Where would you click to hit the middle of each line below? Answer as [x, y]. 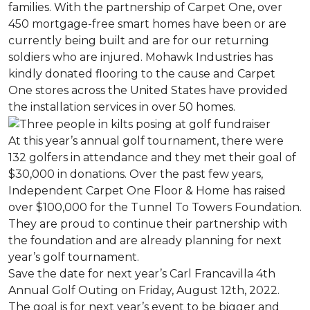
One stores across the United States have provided [148, 90]
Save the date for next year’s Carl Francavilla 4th [142, 273]
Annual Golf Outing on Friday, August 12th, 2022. [144, 290]
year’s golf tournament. [74, 257]
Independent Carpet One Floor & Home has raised [147, 190]
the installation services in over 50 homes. [122, 107]
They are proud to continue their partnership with [148, 224]
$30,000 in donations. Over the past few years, [136, 174]
